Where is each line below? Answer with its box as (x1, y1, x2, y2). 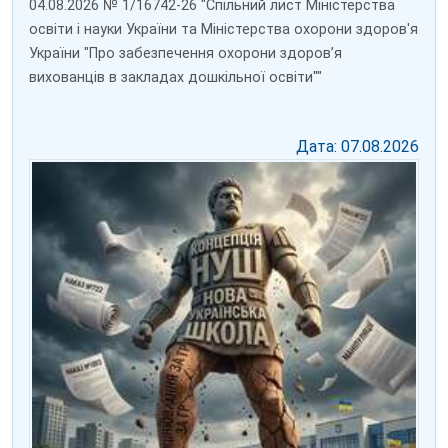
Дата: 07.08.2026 (296, 137, 419, 157)
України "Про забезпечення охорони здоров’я (29, 45, 342, 63)
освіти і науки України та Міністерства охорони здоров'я (29, 21, 418, 39)
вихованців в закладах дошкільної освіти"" (29, 69, 322, 87)
